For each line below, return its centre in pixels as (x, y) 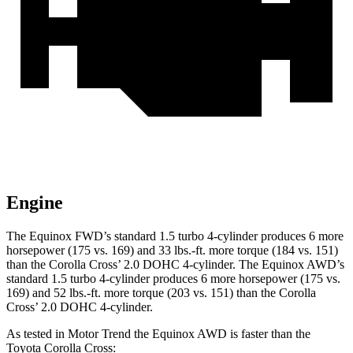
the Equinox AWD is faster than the (221, 334)
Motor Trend (99, 334)
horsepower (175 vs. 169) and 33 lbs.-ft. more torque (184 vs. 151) (172, 251)
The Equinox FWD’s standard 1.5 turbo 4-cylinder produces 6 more (175, 236)
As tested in (37, 334)
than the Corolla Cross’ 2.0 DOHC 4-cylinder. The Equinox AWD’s (175, 265)
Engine (35, 203)
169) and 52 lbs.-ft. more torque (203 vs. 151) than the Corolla (161, 293)
